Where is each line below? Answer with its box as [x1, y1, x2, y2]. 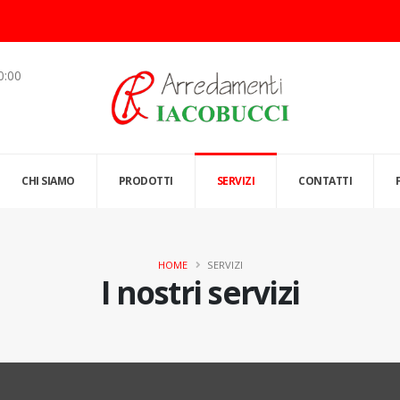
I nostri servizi [101, 271, 299, 313]
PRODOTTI [118, 172, 173, 188]
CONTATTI [298, 172, 353, 188]
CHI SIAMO [21, 172, 75, 188]
